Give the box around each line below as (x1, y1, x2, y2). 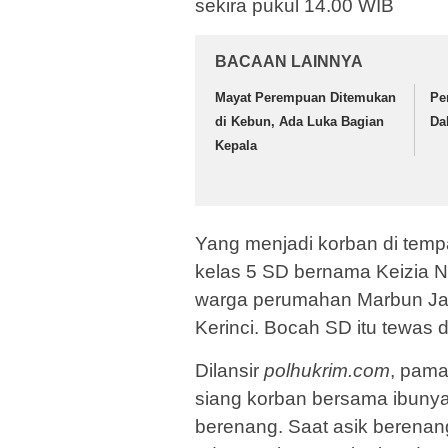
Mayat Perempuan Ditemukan (215, 89, 396, 105)
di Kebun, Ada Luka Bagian (215, 113, 384, 129)
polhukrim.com (264, 360, 390, 382)
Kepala (215, 137, 257, 153)
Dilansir (195, 360, 264, 382)
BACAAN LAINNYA (215, 52, 363, 70)
